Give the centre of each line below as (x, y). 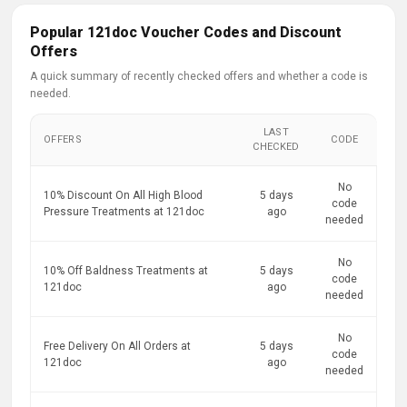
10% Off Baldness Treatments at (126, 271)
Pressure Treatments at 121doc (124, 212)
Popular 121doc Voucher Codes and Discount (186, 32)
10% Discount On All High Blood (123, 195)
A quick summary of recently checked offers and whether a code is (199, 76)
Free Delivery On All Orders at (117, 346)
